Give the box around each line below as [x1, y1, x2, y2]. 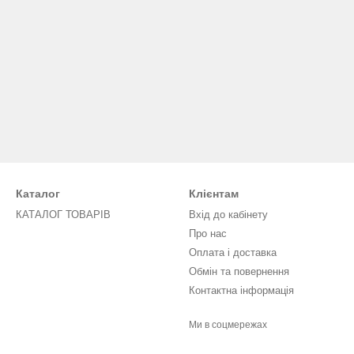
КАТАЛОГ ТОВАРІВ [16, 209, 111, 220]
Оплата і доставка [189, 247, 277, 258]
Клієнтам [189, 187, 239, 200]
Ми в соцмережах [189, 319, 267, 330]
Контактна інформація [189, 284, 294, 296]
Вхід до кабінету [189, 209, 268, 220]
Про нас [189, 228, 227, 239]
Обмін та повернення [189, 265, 289, 277]
